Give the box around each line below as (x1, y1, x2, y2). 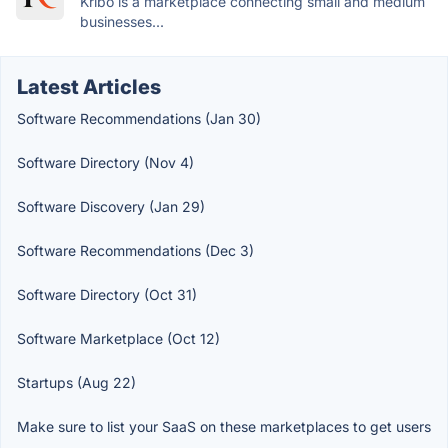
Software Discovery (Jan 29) (17, 198, 205, 215)
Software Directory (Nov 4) (17, 154, 194, 171)
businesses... (80, 13, 164, 30)
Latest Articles (17, 75, 161, 99)
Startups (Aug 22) (17, 374, 136, 391)
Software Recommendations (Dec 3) (17, 242, 254, 259)
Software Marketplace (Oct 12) (17, 330, 220, 347)
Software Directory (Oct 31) (17, 286, 197, 303)
